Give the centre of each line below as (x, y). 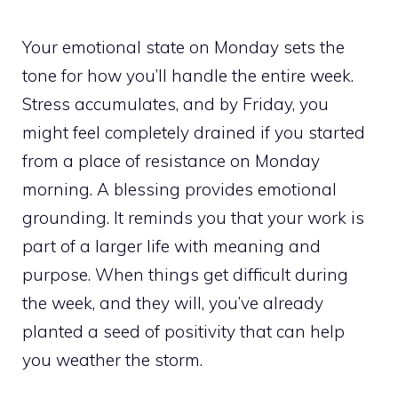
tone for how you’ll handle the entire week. (188, 75)
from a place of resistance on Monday (171, 160)
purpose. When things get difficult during (185, 274)
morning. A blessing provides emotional (179, 189)
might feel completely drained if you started (194, 132)
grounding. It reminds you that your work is (193, 217)
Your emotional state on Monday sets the (183, 47)
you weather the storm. (112, 359)
